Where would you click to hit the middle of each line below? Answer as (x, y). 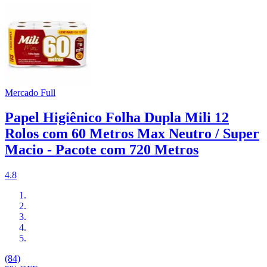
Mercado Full (30, 92)
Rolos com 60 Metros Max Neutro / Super (132, 134)
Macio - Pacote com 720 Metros (102, 150)
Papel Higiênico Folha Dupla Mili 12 (117, 118)
